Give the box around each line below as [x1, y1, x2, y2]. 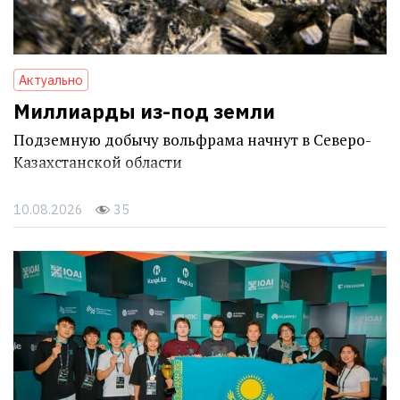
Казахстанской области [13, 151, 182, 172]
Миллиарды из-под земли [13, 97, 275, 124]
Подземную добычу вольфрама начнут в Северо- [13, 129, 371, 150]
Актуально [19, 71, 83, 88]
